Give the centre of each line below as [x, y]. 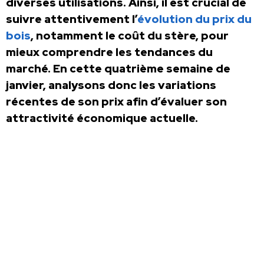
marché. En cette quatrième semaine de [118, 69]
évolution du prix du [194, 19]
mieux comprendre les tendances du [109, 52]
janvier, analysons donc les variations [111, 85]
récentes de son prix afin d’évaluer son [116, 102]
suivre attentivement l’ [72, 19]
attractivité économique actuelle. [102, 118]
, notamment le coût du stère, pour [130, 36]
